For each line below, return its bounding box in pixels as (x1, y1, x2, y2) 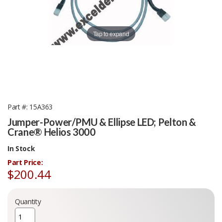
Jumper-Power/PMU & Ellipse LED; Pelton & (7, 115, 196, 128)
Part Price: (7, 157, 43, 167)
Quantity (15, 196, 41, 206)
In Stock (7, 143, 35, 153)
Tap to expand (93, 29, 129, 38)
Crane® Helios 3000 (7, 125, 96, 138)
